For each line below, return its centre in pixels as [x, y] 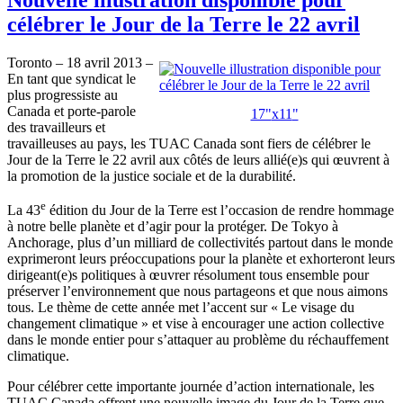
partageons [245, 291]
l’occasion [249, 210]
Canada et [37, 111]
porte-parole [102, 111]
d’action [249, 387]
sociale [172, 175]
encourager [233, 324]
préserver [33, 291]
